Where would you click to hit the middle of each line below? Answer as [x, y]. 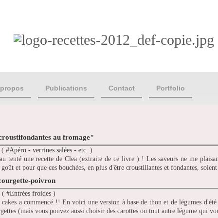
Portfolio [171, 88]
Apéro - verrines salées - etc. [49, 150]
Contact [122, 88]
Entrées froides [30, 194]
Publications [66, 88]
